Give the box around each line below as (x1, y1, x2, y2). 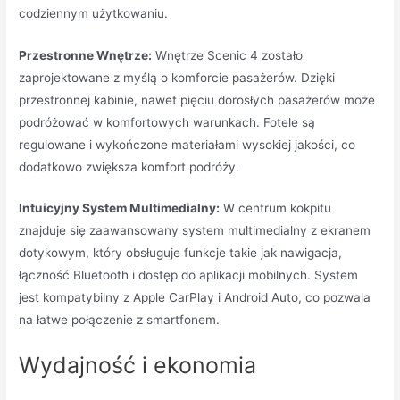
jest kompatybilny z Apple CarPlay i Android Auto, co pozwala (19, 290, 371, 305)
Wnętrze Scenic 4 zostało (152, 47, 304, 62)
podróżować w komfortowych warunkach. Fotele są (19, 114, 316, 129)
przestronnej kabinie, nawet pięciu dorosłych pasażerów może (19, 92, 376, 107)
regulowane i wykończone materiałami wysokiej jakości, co (19, 137, 356, 152)
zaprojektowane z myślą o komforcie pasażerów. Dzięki (19, 70, 336, 85)
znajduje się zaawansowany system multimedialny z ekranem (19, 223, 371, 238)
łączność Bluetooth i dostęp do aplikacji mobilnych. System (19, 268, 359, 283)
